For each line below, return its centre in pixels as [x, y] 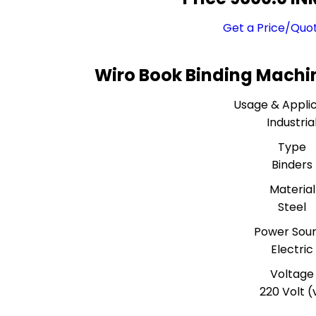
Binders [292, 165]
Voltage [292, 274]
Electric [292, 249]
